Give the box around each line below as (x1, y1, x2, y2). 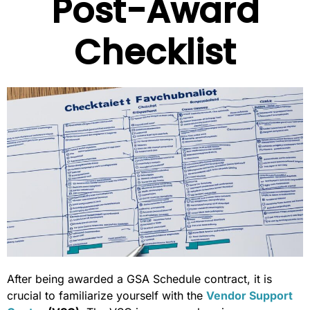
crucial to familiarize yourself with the (7, 289, 206, 303)
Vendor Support (206, 289, 293, 303)
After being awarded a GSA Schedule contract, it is (7, 272, 272, 286)
